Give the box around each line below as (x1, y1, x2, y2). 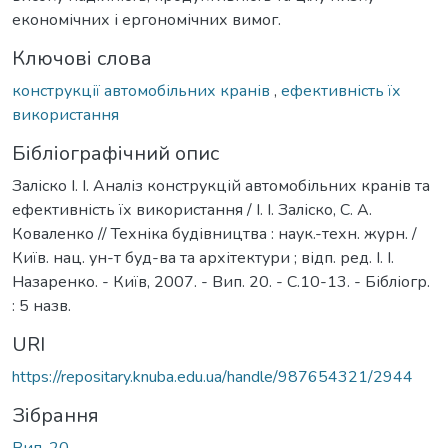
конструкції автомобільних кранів (12, 79, 274, 102)
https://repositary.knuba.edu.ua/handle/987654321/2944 (12, 365, 413, 388)
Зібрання (12, 401, 99, 429)
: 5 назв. (12, 294, 71, 317)
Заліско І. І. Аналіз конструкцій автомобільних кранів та (12, 174, 430, 197)
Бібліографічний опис (12, 139, 219, 167)
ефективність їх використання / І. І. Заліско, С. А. (12, 198, 372, 221)
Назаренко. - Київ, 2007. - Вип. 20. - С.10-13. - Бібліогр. (12, 270, 430, 293)
